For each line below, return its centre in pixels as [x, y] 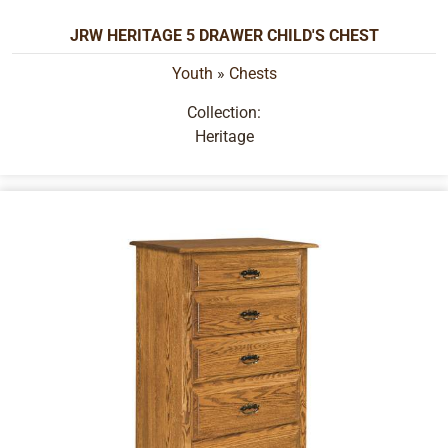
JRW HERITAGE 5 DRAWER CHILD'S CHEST [224, 36]
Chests [252, 74]
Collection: [224, 112]
